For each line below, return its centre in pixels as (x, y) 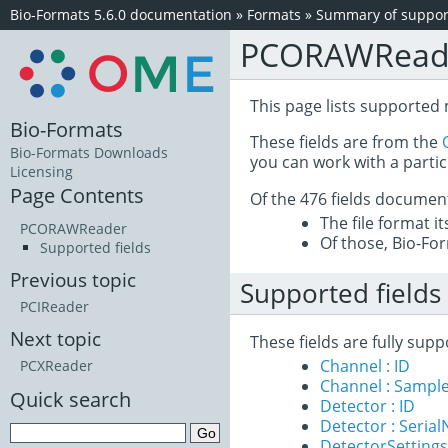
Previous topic (73, 280)
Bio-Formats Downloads (89, 153)
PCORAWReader (73, 229)
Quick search (70, 399)
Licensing (41, 172)
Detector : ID (367, 406)
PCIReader (54, 307)
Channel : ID (365, 366)
